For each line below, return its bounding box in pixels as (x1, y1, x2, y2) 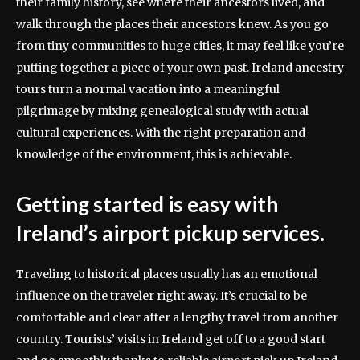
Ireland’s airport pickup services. (16, 219, 325, 246)
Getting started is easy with (16, 190, 278, 217)
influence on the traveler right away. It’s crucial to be (16, 288, 307, 303)
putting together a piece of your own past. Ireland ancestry (16, 59, 344, 75)
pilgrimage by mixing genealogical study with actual (16, 103, 309, 118)
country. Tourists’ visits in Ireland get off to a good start (16, 331, 325, 346)
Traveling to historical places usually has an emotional (16, 266, 317, 281)
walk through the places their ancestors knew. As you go (16, 16, 329, 31)
